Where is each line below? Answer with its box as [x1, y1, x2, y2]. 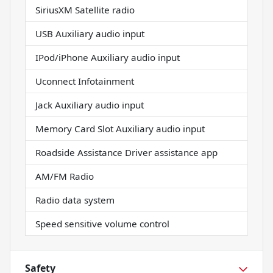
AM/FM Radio [35, 170, 94, 183]
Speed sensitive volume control [35, 218, 169, 230]
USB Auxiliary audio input [35, 27, 144, 40]
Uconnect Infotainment [35, 75, 134, 88]
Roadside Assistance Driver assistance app [35, 146, 218, 159]
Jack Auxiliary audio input [35, 99, 144, 112]
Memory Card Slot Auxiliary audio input [35, 122, 205, 135]
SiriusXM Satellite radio [35, 4, 135, 16]
